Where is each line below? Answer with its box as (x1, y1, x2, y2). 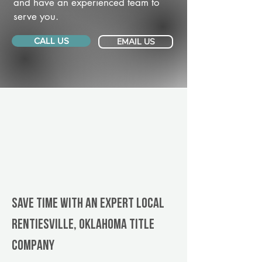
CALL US (33, 36, 69, 46)
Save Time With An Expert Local (12, 197, 164, 211)
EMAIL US (116, 36, 155, 47)
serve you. (13, 10, 58, 23)
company (12, 239, 54, 253)
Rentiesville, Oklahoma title (12, 218, 154, 232)
